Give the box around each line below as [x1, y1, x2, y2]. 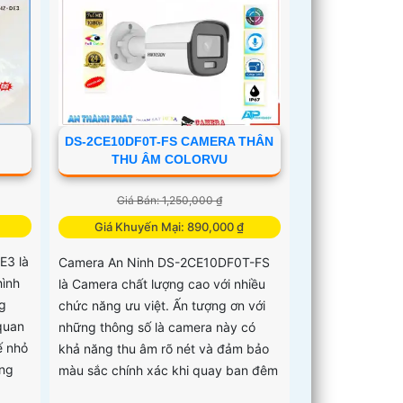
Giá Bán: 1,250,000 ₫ [116, 193, 222, 207]
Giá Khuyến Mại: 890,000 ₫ [94, 219, 245, 234]
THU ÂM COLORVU [111, 151, 228, 166]
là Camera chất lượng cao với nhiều [58, 275, 266, 291]
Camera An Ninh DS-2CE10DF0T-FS [58, 254, 271, 270]
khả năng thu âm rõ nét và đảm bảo [58, 340, 270, 356]
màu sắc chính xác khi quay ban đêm [58, 362, 279, 378]
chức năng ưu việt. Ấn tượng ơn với [58, 297, 266, 313]
